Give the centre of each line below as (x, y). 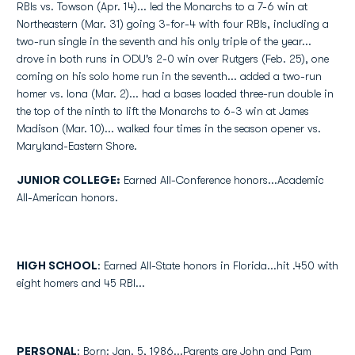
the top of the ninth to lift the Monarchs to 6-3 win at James (163, 111)
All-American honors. (67, 197)
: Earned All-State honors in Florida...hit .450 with (218, 265)
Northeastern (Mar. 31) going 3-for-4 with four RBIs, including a (173, 24)
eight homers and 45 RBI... (81, 283)
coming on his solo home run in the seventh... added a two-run (169, 76)
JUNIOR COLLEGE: (69, 180)
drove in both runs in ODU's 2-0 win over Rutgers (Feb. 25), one (173, 59)
